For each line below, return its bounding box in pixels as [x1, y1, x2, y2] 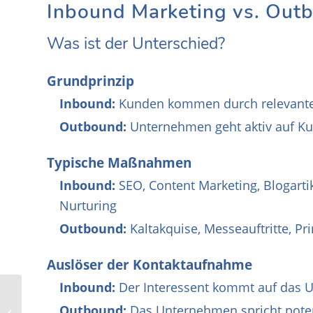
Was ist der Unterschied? [47, 33, 225, 55]
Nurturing [59, 197, 117, 214]
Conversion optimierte [24, 299, 118, 312]
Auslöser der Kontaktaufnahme [47, 255, 252, 274]
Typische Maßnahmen [47, 153, 191, 172]
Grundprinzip [47, 71, 134, 90]
